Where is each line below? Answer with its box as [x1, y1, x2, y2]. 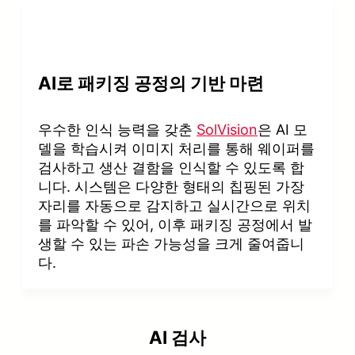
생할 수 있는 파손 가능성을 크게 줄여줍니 [38, 235, 304, 252]
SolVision [197, 120, 258, 138]
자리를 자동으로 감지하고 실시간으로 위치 [38, 197, 311, 214]
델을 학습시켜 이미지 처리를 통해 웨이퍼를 [38, 139, 315, 157]
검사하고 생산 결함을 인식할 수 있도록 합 [38, 158, 304, 176]
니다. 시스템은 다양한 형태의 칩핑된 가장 [38, 177, 304, 195]
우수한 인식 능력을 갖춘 [38, 120, 197, 138]
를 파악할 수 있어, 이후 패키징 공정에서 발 [38, 216, 312, 233]
